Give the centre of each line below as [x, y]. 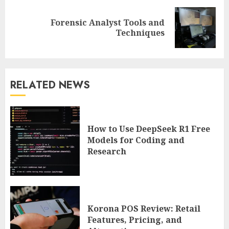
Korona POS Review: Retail [144, 208]
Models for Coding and [136, 140]
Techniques [140, 33]
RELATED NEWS [50, 85]
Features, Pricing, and [135, 220]
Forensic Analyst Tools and [108, 23]
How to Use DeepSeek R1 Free [149, 129]
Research [107, 151]
